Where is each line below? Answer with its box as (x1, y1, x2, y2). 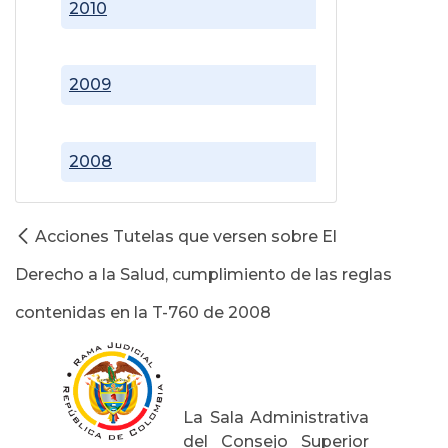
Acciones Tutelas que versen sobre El (35, 226, 337, 246)
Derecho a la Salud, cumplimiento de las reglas (15, 264, 392, 284)
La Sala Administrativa (183, 407, 369, 427)
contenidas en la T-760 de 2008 (15, 302, 271, 322)
